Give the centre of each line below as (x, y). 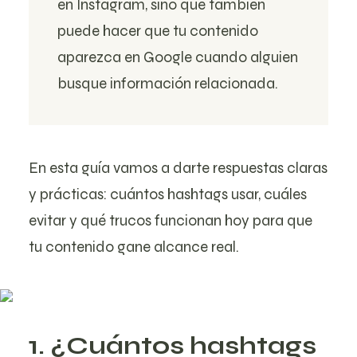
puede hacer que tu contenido (158, 31)
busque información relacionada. (168, 83)
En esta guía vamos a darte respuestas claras (178, 168)
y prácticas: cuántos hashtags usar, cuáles (168, 194)
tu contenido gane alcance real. (134, 247)
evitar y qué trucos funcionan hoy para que (171, 220)
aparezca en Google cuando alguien (178, 57)
